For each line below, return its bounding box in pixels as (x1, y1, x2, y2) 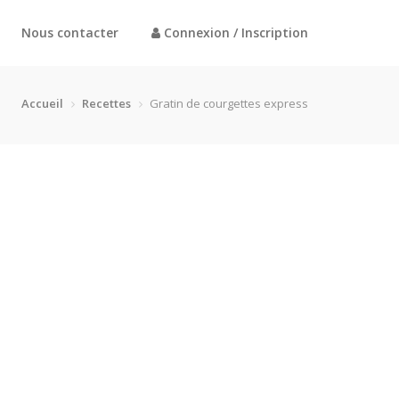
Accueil (21, 95, 63, 111)
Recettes (82, 95, 131, 111)
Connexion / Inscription (160, 24, 308, 41)
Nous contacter (21, 24, 118, 41)
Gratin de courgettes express (150, 95, 308, 111)
